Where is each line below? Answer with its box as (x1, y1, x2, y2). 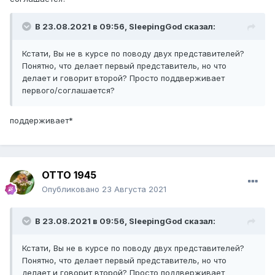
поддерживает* (10, 115, 73, 125)
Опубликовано (42, 184, 102, 195)
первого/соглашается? (22, 85, 115, 95)
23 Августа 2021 (102, 184, 166, 195)
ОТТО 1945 (42, 169, 96, 182)
